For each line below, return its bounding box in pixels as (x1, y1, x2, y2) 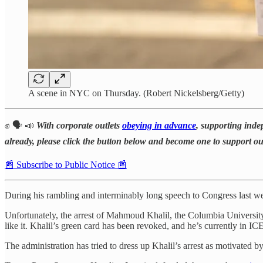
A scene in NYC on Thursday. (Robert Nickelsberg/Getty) (28, 87, 244, 98)
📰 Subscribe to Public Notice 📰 (5, 159, 127, 170)
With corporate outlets (36, 120, 122, 130)
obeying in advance (122, 120, 196, 130)
